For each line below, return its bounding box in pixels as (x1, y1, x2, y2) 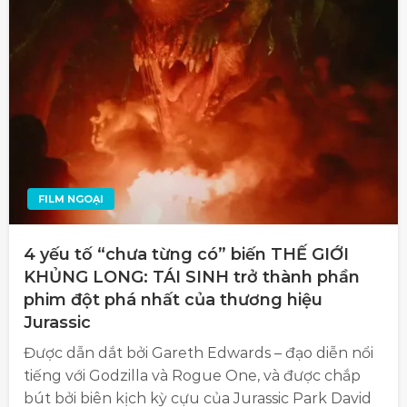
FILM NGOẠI (38, 193, 104, 206)
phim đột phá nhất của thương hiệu (24, 290, 323, 311)
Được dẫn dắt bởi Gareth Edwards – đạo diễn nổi (24, 344, 373, 362)
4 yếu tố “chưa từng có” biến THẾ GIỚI (24, 244, 349, 265)
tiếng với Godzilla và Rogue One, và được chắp (24, 367, 361, 385)
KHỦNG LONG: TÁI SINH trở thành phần (24, 267, 360, 288)
